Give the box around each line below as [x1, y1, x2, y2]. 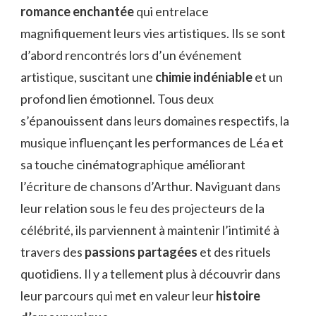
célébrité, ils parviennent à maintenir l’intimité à [20, 221, 279, 238]
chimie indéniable [155, 68, 253, 85]
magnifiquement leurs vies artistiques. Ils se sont [20, 25, 286, 41]
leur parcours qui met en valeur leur [20, 287, 216, 303]
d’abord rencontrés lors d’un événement [20, 47, 242, 63]
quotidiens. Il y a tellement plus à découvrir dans [20, 265, 281, 281]
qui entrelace [134, 3, 209, 19]
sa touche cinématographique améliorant [20, 156, 245, 172]
